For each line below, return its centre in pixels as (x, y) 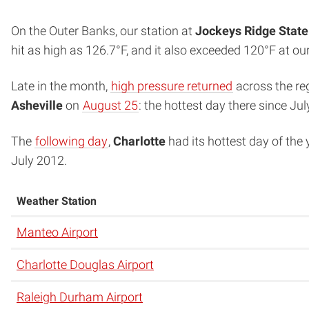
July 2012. (39, 160)
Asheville (37, 105)
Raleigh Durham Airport (80, 297)
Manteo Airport (57, 232)
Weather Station (57, 201)
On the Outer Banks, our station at (103, 31)
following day (71, 141)
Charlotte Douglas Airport (85, 264)
